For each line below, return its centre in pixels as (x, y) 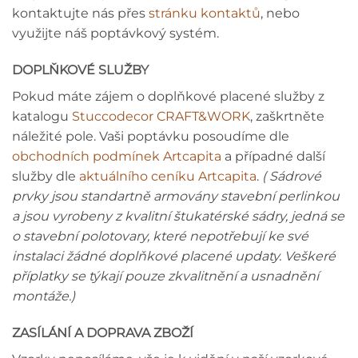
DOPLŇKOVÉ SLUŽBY (80, 70)
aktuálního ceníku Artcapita (168, 177)
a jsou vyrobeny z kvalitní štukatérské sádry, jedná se (178, 217)
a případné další (273, 157)
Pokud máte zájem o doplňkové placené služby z (168, 97)
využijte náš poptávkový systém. (115, 34)
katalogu (42, 117)
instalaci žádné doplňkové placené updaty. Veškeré (174, 257)
